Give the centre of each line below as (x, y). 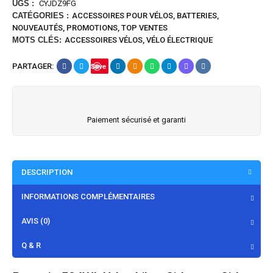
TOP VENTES (144, 28)
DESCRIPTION (47, 172)
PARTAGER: (33, 66)
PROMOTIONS (92, 28)
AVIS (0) (36, 221)
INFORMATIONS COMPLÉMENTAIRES (88, 197)
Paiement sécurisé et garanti (136, 120)
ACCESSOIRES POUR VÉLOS (122, 16)
